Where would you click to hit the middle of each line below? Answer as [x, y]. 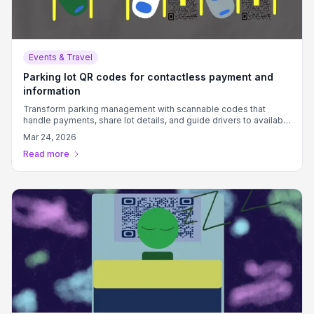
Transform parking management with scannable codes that [144, 109]
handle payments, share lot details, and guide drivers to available [157, 120]
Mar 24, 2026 [50, 137]
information [52, 91]
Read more [46, 154]
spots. [36, 131]
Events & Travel [61, 57]
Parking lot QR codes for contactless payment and [148, 77]
